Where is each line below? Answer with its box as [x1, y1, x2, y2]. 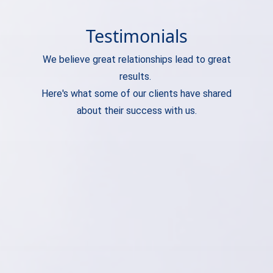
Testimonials [85, 24, 188, 48]
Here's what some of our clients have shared [41, 88, 232, 100]
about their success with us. [76, 105, 197, 117]
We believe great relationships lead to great [42, 54, 231, 66]
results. [119, 71, 154, 83]
